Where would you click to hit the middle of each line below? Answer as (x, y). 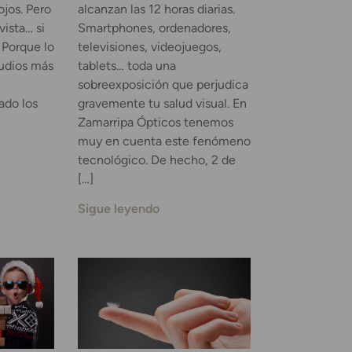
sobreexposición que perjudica (163, 84)
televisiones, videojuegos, (149, 46)
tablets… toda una (126, 65)
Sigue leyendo (118, 209)
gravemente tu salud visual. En (162, 103)
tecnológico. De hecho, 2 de (156, 159)
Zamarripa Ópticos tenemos (155, 122)
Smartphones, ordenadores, (154, 27)
